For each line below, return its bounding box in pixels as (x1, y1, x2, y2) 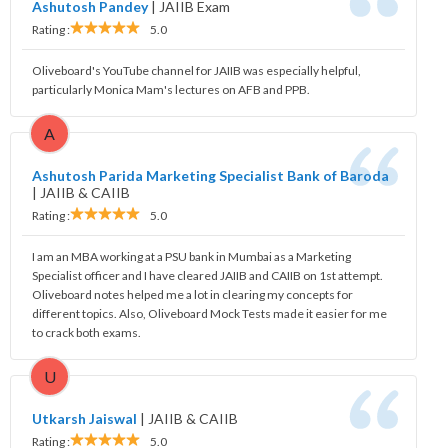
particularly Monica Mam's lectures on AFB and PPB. (32, 81, 310, 97)
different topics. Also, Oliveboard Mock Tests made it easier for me (32, 305, 387, 321)
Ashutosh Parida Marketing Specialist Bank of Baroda (32, 166, 389, 184)
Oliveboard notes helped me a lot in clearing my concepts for (32, 286, 353, 302)
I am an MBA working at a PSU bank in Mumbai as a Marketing (32, 248, 351, 264)
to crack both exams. (32, 324, 141, 340)
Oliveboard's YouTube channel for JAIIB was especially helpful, (32, 62, 361, 78)
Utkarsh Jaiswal (32, 409, 140, 427)
